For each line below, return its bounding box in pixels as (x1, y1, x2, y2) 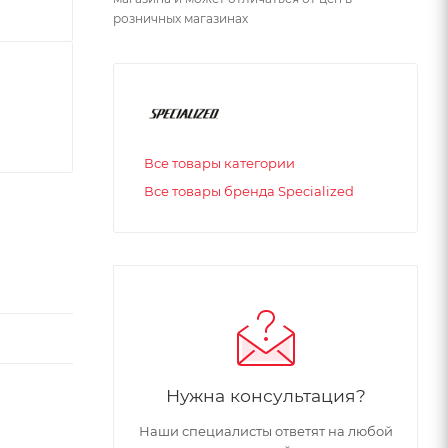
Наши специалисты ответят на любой (138, 423, 393, 440)
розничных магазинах (113, 11, 248, 26)
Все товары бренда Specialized (144, 183, 354, 200)
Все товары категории (144, 155, 295, 172)
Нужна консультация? (165, 385, 366, 407)
